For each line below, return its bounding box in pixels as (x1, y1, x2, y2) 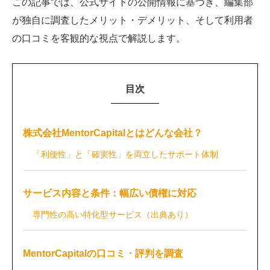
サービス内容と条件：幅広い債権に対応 (23, 187, 196, 198)
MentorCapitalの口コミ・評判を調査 (23, 248, 183, 259)
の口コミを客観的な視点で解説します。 (12, 33, 186, 43)
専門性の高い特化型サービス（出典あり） (33, 209, 193, 219)
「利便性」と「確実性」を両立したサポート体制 (33, 149, 218, 159)
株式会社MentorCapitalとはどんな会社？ (23, 127, 202, 138)
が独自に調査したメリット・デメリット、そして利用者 (12, 14, 253, 25)
